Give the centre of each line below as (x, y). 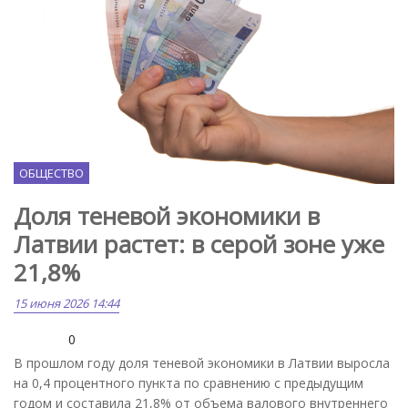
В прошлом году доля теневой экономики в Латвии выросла (202, 363)
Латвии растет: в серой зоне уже (199, 245)
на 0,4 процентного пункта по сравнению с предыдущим (189, 383)
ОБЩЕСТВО (51, 173)
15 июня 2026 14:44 (66, 304)
